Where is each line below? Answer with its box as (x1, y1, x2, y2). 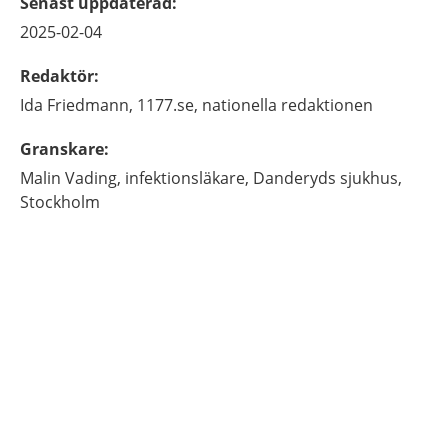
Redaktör (20, 65, 94, 87)
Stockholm (20, 191, 100, 213)
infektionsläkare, (125, 167, 249, 189)
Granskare (20, 138, 104, 160)
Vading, (65, 167, 121, 189)
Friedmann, (47, 94, 133, 116)
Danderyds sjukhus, (253, 167, 402, 189)
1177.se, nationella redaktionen (137, 94, 373, 116)
